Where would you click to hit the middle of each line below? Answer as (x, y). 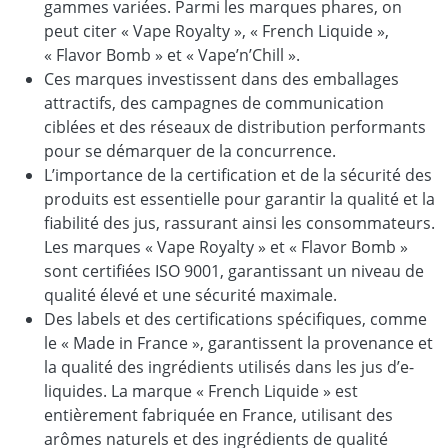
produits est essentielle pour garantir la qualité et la (239, 198)
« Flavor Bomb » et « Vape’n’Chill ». (172, 54)
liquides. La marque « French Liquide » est (201, 390)
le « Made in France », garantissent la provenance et (238, 342)
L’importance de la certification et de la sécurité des (238, 174)
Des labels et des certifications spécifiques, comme (235, 318)
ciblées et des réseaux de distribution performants (235, 126)
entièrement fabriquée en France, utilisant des (218, 414)
